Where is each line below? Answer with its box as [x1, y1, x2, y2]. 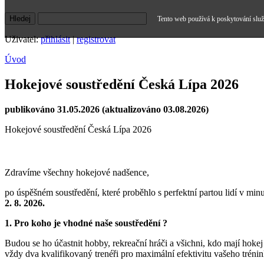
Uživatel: [5, 34, 41, 45]
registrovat [77, 34, 115, 45]
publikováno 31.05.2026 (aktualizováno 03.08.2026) [5, 104, 209, 115]
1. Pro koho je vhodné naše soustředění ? [5, 218, 167, 229]
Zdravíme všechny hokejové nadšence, [5, 167, 149, 178]
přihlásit [41, 34, 70, 45]
